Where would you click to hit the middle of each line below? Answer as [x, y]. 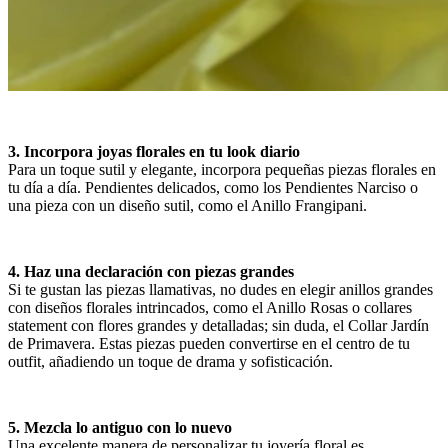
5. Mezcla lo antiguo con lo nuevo [120, 427]
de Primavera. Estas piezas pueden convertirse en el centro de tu [209, 343]
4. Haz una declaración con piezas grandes [151, 271]
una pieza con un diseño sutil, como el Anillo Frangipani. [187, 205]
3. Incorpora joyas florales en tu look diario [154, 151]
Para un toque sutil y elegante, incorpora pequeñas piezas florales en [222, 169]
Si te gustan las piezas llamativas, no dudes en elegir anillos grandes [220, 289]
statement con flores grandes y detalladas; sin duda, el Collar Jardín [218, 325]
